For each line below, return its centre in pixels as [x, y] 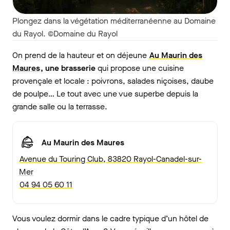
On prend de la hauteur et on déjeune [80, 55]
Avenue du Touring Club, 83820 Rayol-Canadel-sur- [111, 159]
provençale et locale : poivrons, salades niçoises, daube [113, 81]
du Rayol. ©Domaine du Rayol [65, 34]
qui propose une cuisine [140, 68]
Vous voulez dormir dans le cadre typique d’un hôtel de [110, 219]
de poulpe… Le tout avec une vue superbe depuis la [105, 94]
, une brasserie [68, 68]
